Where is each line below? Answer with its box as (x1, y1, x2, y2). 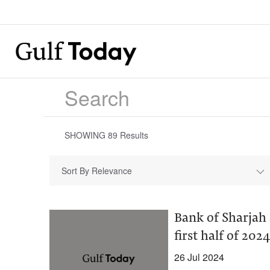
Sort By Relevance (61, 165, 132, 177)
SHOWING (64, 129, 108, 141)
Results (118, 129, 148, 141)
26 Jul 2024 (174, 250, 224, 264)
